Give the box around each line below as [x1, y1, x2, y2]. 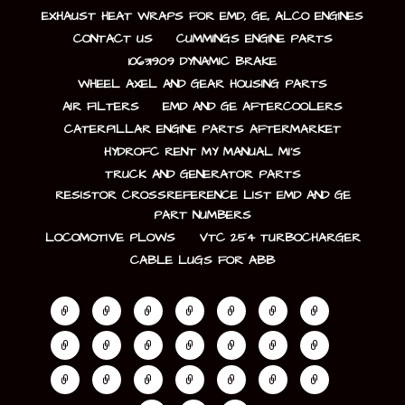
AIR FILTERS [62, 98, 139, 117]
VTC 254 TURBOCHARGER [198, 229, 361, 248]
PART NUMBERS [154, 206, 251, 225]
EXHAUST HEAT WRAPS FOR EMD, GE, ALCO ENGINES [42, 7, 363, 26]
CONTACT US [72, 30, 153, 49]
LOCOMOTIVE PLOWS [44, 229, 175, 248]
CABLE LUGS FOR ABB [130, 251, 275, 270]
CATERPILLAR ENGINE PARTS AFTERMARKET [64, 120, 341, 139]
